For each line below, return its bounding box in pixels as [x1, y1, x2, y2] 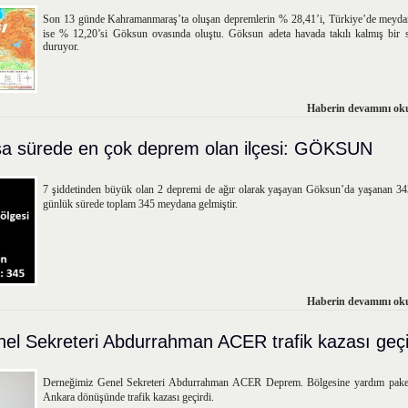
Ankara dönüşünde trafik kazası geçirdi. [43, 391, 214, 403]
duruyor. [43, 40, 79, 53]
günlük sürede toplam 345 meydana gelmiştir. [43, 198, 238, 210]
